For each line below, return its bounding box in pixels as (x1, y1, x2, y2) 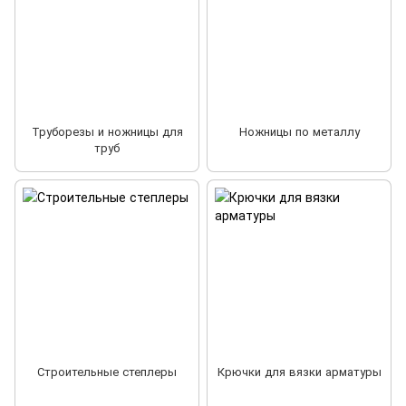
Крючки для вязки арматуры (217, 362, 382, 380)
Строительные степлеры (37, 362, 177, 380)
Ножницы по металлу (238, 121, 360, 140)
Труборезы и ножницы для (31, 121, 183, 140)
